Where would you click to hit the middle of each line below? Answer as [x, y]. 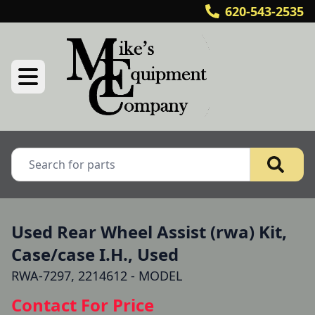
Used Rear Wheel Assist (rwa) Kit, [149, 232]
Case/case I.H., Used [95, 254]
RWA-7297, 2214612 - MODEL [97, 276]
